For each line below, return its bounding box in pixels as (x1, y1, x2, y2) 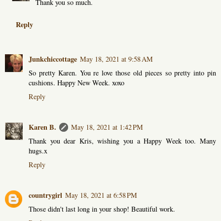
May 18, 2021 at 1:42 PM (71, 122, 143, 132)
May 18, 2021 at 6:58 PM (65, 190, 137, 200)
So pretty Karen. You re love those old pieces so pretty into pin (29, 68, 216, 78)
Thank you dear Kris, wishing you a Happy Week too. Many (29, 136, 216, 146)
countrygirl (29, 189, 62, 200)
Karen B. (29, 122, 56, 132)
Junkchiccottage (29, 54, 77, 65)
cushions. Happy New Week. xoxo (29, 78, 124, 88)
